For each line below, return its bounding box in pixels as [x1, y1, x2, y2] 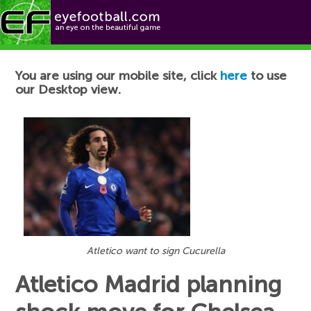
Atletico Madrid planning [15, 271, 283, 299]
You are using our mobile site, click [15, 68, 221, 83]
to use [247, 68, 287, 83]
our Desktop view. [15, 82, 121, 97]
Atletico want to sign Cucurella [86, 245, 225, 258]
